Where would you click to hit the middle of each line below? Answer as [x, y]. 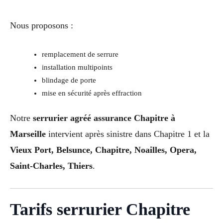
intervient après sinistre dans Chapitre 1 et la [128, 134]
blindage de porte [69, 80]
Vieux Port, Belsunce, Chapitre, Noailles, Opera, [103, 150]
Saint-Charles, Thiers [51, 166]
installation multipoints [77, 67]
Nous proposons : [42, 25]
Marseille [28, 134]
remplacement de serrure [80, 54]
